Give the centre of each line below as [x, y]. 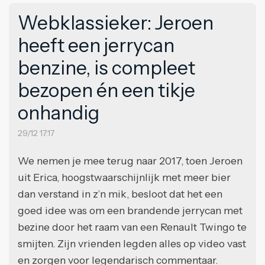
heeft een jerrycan [96, 46]
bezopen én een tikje [106, 91]
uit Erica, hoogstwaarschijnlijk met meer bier [124, 177]
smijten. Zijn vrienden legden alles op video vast [132, 244]
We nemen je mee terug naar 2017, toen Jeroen [130, 161]
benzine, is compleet [106, 68]
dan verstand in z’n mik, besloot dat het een [120, 194]
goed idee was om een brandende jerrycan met [130, 211]
